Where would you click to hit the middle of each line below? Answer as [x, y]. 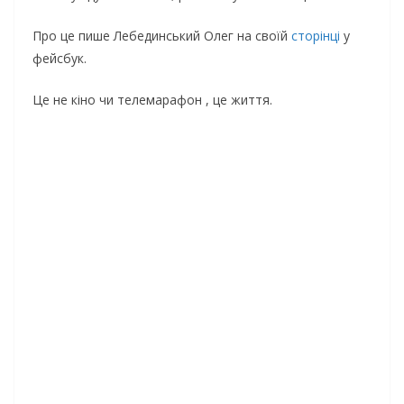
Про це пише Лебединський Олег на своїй [162, 36]
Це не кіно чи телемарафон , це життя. [152, 100]
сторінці [316, 36]
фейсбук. [60, 59]
